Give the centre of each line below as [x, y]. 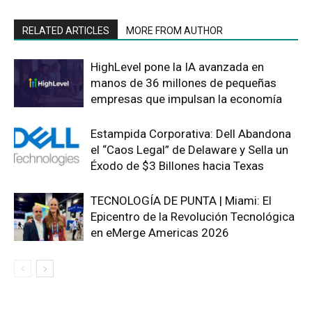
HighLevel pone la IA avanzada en [177, 67]
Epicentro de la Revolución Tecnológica [193, 216]
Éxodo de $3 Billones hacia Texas [177, 165]
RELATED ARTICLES [66, 30]
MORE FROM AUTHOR [174, 30]
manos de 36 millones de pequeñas [184, 83]
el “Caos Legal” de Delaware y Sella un [189, 149]
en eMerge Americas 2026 [160, 232]
